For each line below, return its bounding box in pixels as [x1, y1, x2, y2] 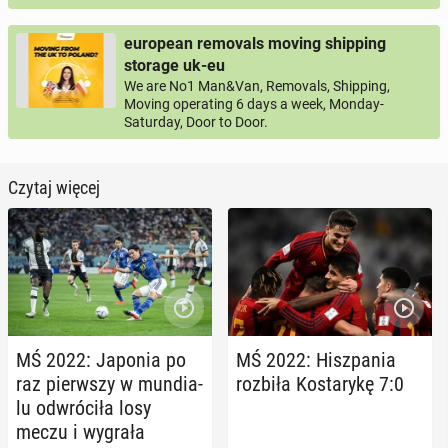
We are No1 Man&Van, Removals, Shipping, [124, 78, 390, 94]
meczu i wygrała [16, 419, 145, 444]
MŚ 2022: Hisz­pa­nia [236, 347, 396, 372]
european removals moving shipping [124, 34, 386, 53]
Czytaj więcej [8, 177, 100, 198]
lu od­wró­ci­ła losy [16, 395, 151, 420]
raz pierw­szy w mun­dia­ [16, 371, 203, 396]
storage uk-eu [124, 56, 225, 75]
